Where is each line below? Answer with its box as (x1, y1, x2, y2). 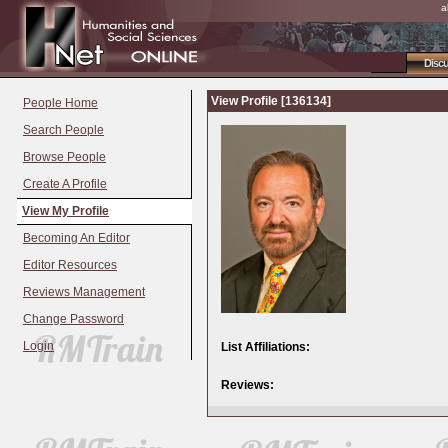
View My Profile (22, 204, 109, 219)
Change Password (23, 312, 124, 327)
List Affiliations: (221, 340, 310, 354)
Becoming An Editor (23, 231, 130, 246)
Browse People (23, 150, 106, 164)
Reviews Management (23, 285, 145, 300)
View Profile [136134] (211, 94, 331, 108)
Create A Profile (23, 177, 107, 191)
